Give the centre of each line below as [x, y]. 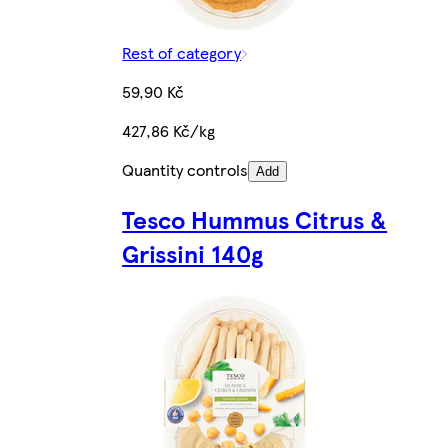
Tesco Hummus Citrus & [255, 219]
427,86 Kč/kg [169, 131]
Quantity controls [185, 170]
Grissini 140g [193, 253]
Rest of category [182, 53]
